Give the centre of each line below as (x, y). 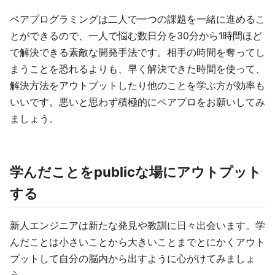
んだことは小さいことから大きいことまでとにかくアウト (137, 242)
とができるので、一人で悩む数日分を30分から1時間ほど (136, 36)
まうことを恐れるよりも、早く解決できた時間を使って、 (137, 69)
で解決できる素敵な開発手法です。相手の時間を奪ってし (137, 52)
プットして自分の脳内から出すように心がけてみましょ (133, 258)
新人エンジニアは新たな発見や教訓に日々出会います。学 (137, 225)
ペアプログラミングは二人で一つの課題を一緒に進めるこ (137, 19)
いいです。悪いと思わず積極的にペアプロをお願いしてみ (137, 102)
